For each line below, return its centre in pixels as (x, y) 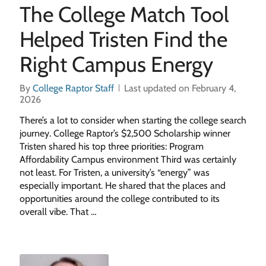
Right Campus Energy (116, 64)
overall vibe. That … (58, 212)
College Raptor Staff (73, 88)
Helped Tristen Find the (123, 39)
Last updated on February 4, (180, 88)
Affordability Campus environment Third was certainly (128, 159)
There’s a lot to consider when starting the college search (133, 120)
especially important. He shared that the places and (122, 186)
